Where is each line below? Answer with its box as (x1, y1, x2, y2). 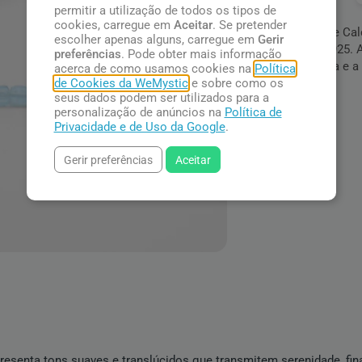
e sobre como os (187, 75, 284, 90)
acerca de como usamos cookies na (53, 61, 255, 76)
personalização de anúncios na (53, 104, 225, 120)
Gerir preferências (63, 153, 153, 166)
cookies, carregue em (53, 17, 174, 32)
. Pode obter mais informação (120, 46, 282, 61)
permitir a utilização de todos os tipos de (53, 2, 276, 18)
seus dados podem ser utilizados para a (53, 90, 269, 105)
